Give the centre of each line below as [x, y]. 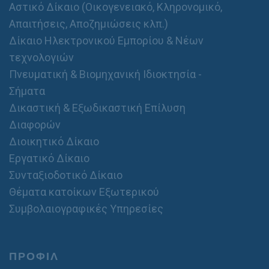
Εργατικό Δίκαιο [49, 158]
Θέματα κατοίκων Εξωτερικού [84, 192]
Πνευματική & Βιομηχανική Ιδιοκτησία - [105, 74]
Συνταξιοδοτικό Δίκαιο [66, 175]
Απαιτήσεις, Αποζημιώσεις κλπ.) [89, 24]
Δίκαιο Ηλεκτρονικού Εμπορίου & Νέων [106, 41]
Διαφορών [35, 125]
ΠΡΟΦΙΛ [34, 256]
